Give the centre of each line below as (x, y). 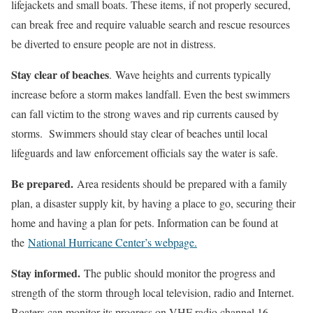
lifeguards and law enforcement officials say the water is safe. (145, 152)
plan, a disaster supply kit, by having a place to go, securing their (153, 203)
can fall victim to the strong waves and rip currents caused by (145, 113)
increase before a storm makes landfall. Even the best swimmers (151, 94)
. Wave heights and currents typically (190, 74)
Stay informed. (46, 272)
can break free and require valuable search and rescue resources (151, 24)
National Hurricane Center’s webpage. (112, 242)
